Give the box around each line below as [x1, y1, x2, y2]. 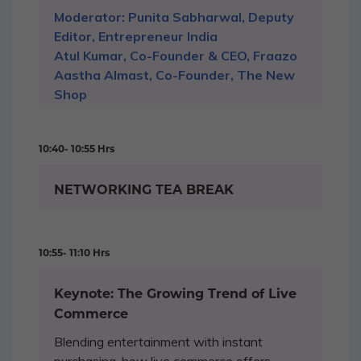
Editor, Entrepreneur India [54, 28, 218, 44]
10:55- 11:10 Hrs [39, 247, 110, 259]
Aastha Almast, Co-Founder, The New [54, 67, 295, 83]
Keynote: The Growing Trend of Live [54, 286, 297, 301]
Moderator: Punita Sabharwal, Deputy [54, 9, 294, 25]
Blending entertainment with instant [54, 334, 263, 350]
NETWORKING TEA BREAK [54, 182, 234, 197]
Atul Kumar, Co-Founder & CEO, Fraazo [54, 48, 297, 64]
